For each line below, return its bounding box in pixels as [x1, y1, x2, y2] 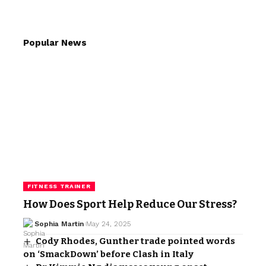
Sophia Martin [34, 219, 84, 228]
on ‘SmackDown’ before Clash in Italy [23, 248, 194, 259]
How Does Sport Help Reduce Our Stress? [23, 197, 237, 211]
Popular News [23, 37, 87, 48]
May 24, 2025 [85, 219, 131, 228]
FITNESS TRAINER [27, 182, 91, 189]
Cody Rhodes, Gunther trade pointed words [36, 235, 236, 246]
